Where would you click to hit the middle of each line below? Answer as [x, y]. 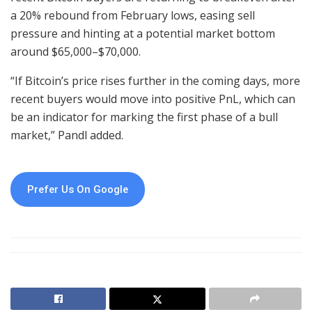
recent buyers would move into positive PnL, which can [153, 99]
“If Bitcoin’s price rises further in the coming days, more [155, 80]
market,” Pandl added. [67, 135]
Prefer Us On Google [78, 189]
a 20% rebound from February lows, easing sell [133, 15]
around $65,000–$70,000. [76, 51]
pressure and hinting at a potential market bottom [143, 33]
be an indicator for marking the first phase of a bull [144, 117]
